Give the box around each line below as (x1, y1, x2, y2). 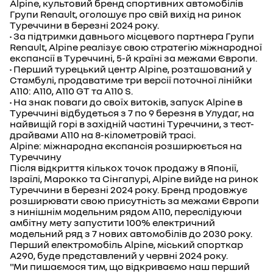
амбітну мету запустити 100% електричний (10, 216, 215, 229)
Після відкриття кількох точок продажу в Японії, (10, 161, 238, 174)
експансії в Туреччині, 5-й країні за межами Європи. (10, 52, 257, 64)
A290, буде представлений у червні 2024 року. (10, 249, 228, 261)
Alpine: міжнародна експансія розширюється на (10, 140, 242, 152)
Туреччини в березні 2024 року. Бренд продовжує (10, 183, 247, 196)
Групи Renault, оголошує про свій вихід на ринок (10, 8, 241, 20)
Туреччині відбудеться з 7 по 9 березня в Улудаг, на (10, 107, 254, 119)
